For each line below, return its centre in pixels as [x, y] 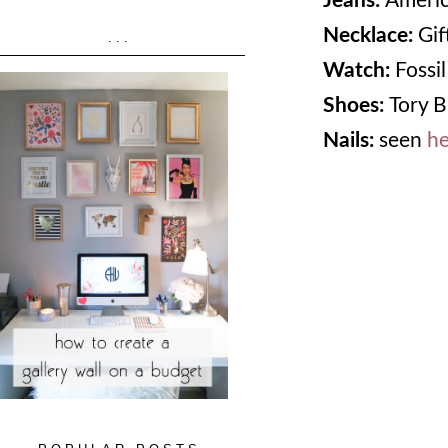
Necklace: [370, 35]
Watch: [359, 70]
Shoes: [356, 105]
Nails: [351, 140]
